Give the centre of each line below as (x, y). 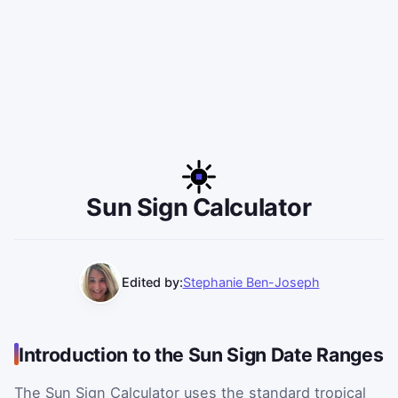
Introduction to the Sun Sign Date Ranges (201, 354)
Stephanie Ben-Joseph (251, 283)
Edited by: (152, 283)
